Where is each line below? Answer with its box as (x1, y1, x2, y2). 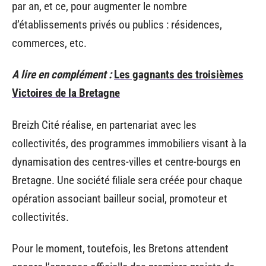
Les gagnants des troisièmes (114, 68, 243, 81)
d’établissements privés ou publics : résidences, (12, 17, 222, 31)
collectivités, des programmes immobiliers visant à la (12, 136, 246, 150)
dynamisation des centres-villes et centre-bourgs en (12, 154, 240, 169)
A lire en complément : (12, 68, 112, 81)
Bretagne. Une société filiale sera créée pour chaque (12, 173, 242, 187)
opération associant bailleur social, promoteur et (12, 191, 227, 205)
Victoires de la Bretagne (12, 86, 120, 100)
